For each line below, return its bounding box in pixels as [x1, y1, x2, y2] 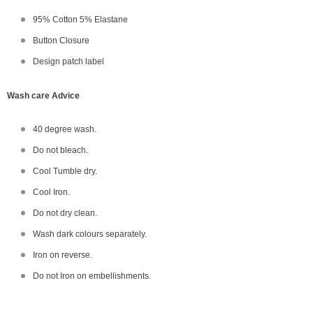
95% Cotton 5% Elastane [33, 15, 128, 24]
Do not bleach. [33, 145, 88, 155]
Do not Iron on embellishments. [33, 271, 151, 281]
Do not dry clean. [33, 208, 97, 218]
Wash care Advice [7, 91, 80, 101]
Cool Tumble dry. [33, 166, 97, 176]
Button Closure [33, 36, 89, 45]
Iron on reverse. [33, 250, 92, 260]
